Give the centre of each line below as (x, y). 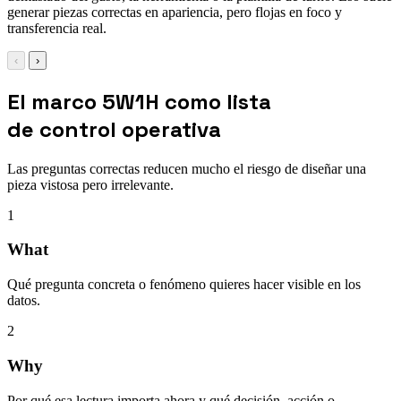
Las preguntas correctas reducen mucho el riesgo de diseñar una (187, 168)
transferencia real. (57, 28)
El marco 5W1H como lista (139, 101)
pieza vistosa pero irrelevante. (90, 184)
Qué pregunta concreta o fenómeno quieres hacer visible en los (184, 285)
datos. (24, 301)
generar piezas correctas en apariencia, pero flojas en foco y (175, 12)
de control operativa (114, 129)
